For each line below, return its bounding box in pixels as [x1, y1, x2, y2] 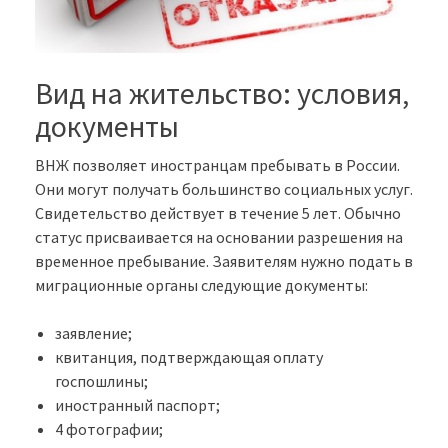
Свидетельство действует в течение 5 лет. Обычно [35, 203, 401, 224]
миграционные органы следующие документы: [35, 275, 368, 296]
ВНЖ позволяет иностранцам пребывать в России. [35, 155, 400, 176]
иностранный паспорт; [55, 395, 220, 416]
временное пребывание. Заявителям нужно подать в [35, 251, 413, 272]
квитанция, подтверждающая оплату [55, 347, 323, 368]
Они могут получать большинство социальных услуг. [35, 179, 413, 200]
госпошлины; [55, 371, 148, 392]
